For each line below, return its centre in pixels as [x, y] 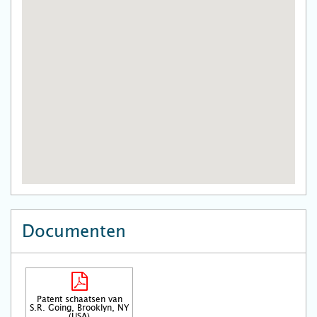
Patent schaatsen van [79, 299]
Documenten [74, 231]
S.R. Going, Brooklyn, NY [79, 308]
